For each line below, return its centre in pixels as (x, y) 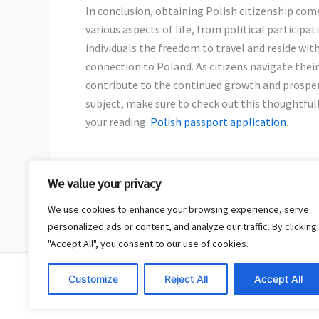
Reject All (186, 279)
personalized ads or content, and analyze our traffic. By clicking (182, 226)
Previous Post (102, 197)
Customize (93, 279)
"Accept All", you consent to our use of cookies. (148, 244)
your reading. (118, 121)
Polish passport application (218, 121)
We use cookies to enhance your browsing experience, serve (178, 209)
